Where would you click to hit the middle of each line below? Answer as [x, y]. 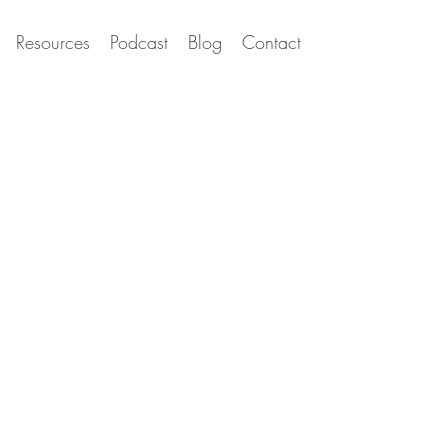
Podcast [138, 42]
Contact [271, 42]
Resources [52, 42]
